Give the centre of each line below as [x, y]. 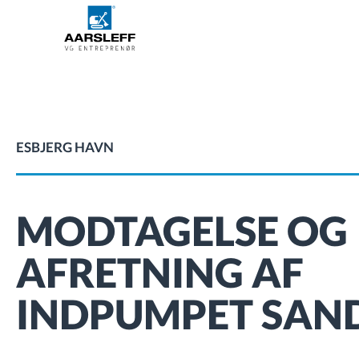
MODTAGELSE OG [182, 231]
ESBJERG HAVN [65, 147]
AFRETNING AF [160, 272]
